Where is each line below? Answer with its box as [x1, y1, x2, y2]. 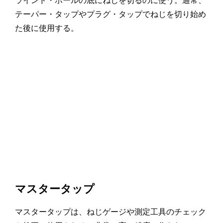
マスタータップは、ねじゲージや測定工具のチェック [15, 207, 206, 216]
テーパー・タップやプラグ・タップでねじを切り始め [15, 9, 206, 18]
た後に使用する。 [15, 23, 79, 32]
